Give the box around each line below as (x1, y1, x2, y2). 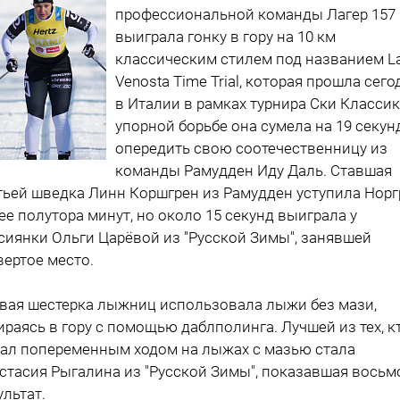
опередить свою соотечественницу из (115, 138, 387, 157)
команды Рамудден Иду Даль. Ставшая (115, 161, 392, 179)
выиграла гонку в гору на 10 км (115, 27, 336, 46)
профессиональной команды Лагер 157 (115, 4, 396, 23)
